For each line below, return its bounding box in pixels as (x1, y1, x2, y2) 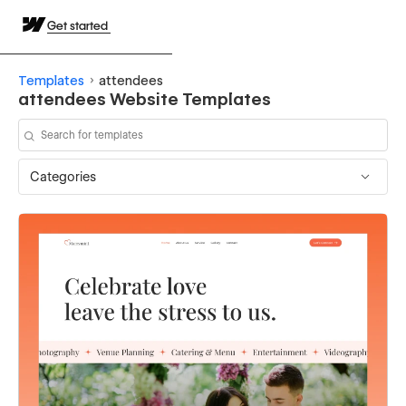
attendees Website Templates (18, 89, 271, 109)
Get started (47, 18, 111, 33)
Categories (30, 169, 96, 184)
